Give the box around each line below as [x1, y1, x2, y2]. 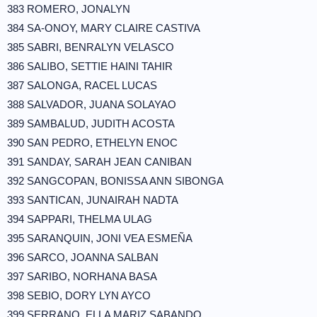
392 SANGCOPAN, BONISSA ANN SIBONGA [7, 175, 224, 187]
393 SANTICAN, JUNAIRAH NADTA [7, 194, 178, 206]
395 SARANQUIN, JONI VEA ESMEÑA [7, 232, 192, 244]
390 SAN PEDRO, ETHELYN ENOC [7, 137, 178, 149]
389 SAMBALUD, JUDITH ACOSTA [7, 117, 175, 129]
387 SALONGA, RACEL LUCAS [7, 79, 157, 91]
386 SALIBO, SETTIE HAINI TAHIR [7, 60, 173, 72]
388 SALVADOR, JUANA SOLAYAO [7, 98, 176, 110]
